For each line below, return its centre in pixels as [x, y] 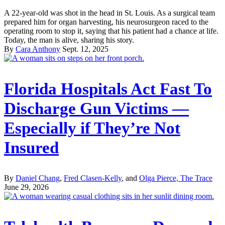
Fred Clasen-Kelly [93, 178]
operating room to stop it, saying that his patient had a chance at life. [111, 31]
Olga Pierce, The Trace [176, 178]
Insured [31, 147]
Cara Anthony [38, 49]
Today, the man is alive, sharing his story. [69, 40]
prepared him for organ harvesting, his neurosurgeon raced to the [106, 22]
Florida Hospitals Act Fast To [108, 89]
